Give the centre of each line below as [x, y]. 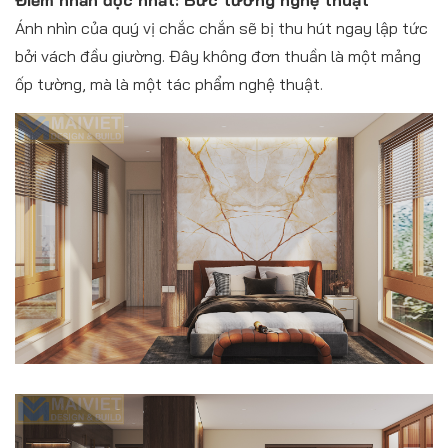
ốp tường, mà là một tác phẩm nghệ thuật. [169, 83]
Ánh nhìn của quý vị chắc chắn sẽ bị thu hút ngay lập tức [221, 27]
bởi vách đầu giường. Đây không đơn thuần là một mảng [218, 55]
